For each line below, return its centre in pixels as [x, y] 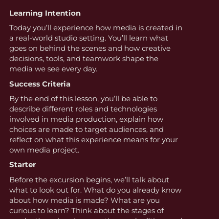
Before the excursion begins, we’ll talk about [89, 179]
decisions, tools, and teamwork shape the [84, 59]
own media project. [44, 150]
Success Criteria [40, 84]
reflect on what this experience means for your [93, 140]
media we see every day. [53, 69]
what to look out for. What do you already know [95, 190]
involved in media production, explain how [86, 119]
